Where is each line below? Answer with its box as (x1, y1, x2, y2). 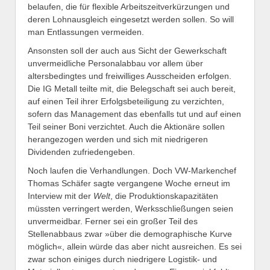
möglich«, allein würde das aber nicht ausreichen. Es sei (28, 241, 242, 251)
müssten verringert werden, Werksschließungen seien (28, 203, 233, 213)
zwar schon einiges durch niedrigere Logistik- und (28, 254, 217, 264)
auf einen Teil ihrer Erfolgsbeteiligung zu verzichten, (28, 96, 224, 107)
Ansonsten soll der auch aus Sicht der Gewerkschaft (28, 46, 227, 56)
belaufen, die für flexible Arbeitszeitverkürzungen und (28, 2, 230, 12)
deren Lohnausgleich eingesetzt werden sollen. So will (28, 14, 234, 25)
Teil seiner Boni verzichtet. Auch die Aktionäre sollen (28, 122, 225, 132)
